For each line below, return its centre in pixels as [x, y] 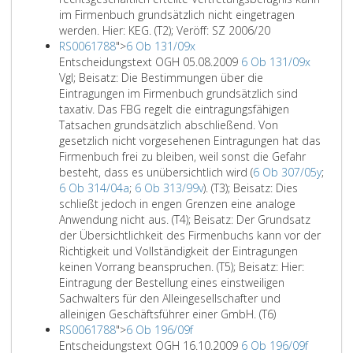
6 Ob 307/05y [287, 172]
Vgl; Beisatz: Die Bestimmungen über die [161, 78]
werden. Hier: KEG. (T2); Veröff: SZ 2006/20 [165, 30]
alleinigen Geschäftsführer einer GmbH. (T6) [167, 314]
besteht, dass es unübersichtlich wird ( [156, 172]
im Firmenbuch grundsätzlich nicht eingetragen [177, 15]
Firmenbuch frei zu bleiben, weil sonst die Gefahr [182, 156]
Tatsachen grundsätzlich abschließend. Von [169, 125]
